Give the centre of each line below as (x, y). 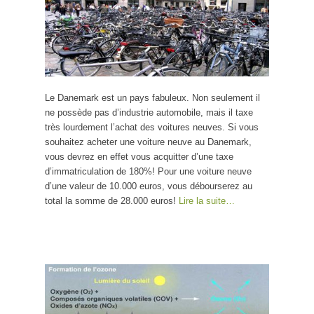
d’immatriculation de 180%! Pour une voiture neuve (148, 171)
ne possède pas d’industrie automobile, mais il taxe (149, 112)
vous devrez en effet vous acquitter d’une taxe (139, 156)
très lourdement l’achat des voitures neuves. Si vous (152, 127)
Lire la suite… (207, 200)
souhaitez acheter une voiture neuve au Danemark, (148, 142)
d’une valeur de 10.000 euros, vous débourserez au (149, 186)
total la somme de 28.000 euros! (112, 200)
